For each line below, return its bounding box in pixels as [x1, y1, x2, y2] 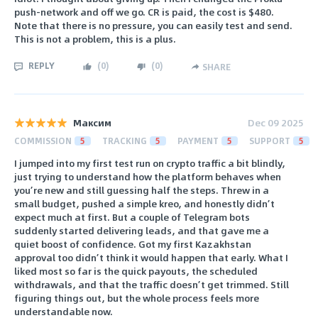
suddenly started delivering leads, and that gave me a [14, 223, 269, 238]
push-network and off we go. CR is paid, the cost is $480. [14, 4, 274, 20]
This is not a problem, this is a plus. [14, 31, 176, 47]
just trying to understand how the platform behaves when [14, 169, 281, 185]
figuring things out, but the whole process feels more [14, 290, 259, 306]
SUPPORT [249, 133, 290, 147]
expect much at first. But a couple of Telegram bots [14, 209, 250, 225]
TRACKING [102, 133, 147, 147]
